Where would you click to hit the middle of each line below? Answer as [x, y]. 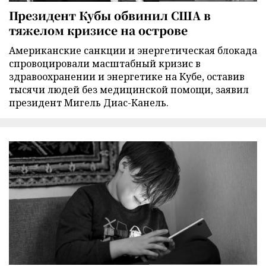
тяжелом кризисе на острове [98, 30]
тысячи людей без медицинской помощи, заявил [129, 90]
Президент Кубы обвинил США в [110, 15]
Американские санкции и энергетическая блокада [133, 51]
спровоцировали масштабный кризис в [105, 64]
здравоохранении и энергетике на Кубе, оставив [127, 77]
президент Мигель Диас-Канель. [89, 103]
